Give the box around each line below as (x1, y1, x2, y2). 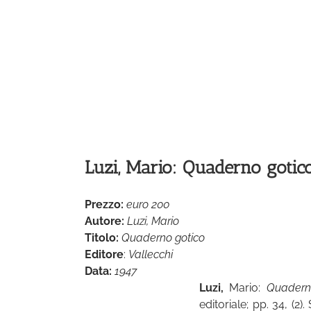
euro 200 (126, 198, 169, 212)
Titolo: (85, 231, 119, 245)
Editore (85, 248, 124, 262)
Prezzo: (85, 198, 124, 212)
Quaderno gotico (121, 231, 205, 245)
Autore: (85, 215, 124, 228)
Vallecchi (128, 248, 173, 262)
